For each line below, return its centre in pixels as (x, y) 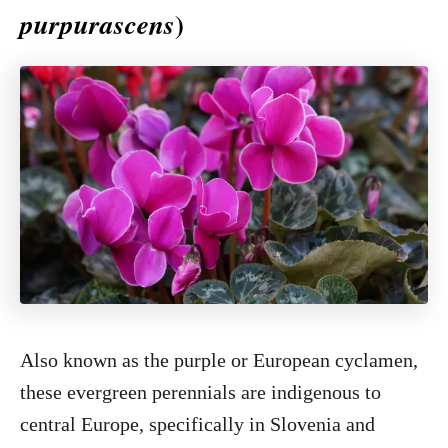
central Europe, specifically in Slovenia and (197, 424)
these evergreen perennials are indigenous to (200, 392)
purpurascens (97, 24)
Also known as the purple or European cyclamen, (219, 360)
